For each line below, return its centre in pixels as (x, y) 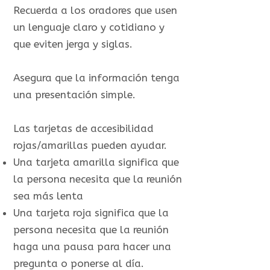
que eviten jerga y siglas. (73, 44)
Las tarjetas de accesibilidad (83, 128)
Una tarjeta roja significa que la (91, 213)
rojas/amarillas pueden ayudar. (90, 145)
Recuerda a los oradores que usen (95, 10)
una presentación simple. (76, 95)
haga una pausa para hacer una (92, 246)
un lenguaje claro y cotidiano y (89, 27)
